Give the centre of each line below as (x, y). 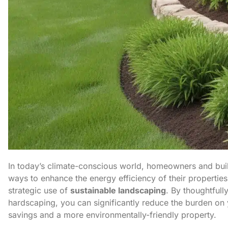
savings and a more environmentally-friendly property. (112, 215)
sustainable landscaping (118, 191)
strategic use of (39, 191)
